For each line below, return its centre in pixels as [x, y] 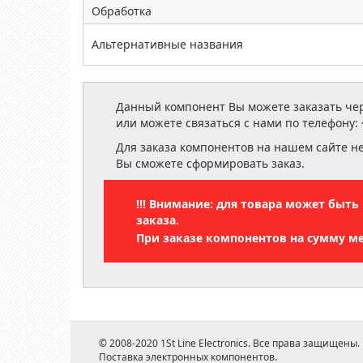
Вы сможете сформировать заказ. [210, 163]
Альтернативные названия [167, 44]
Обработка [122, 11]
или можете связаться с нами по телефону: [239, 123]
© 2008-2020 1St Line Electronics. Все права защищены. [229, 343]
